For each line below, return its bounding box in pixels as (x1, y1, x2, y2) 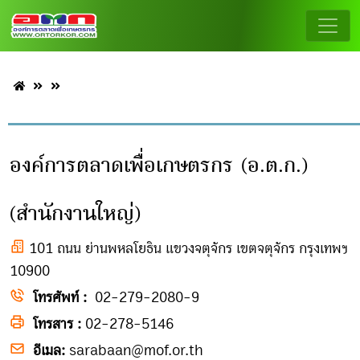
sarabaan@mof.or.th (69, 342, 203, 358)
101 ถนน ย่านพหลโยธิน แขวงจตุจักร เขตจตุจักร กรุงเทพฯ (25, 240, 348, 256)
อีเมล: (33, 342, 65, 358)
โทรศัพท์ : (33, 289, 87, 305)
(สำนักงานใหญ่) (10, 194, 141, 232)
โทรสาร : (33, 316, 81, 332)
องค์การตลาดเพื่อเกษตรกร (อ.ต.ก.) (10, 146, 308, 184)
